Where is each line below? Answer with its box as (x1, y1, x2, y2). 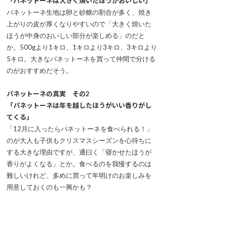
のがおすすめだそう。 (7, 66, 72, 75)
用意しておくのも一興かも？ (7, 183, 92, 192)
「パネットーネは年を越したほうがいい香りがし (7, 101, 152, 110)
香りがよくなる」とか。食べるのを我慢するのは (7, 160, 152, 168)
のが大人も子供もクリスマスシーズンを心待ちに (7, 136, 152, 145)
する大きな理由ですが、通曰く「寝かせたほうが (7, 148, 152, 157)
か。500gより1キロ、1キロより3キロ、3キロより (7, 43, 157, 52)
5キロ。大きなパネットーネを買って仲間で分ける (7, 55, 156, 63)
